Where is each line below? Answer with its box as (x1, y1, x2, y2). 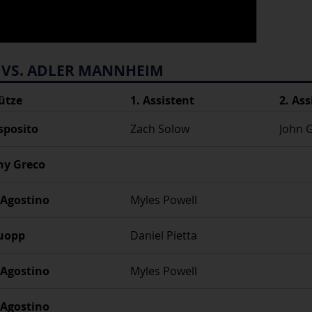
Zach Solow (130, 120, 189, 136)
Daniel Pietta (130, 227, 197, 243)
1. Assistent (130, 92, 194, 108)
